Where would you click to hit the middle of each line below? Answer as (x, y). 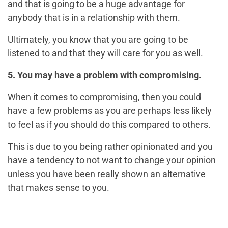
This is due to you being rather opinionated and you (110, 146)
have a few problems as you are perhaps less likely (110, 111)
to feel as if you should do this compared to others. (109, 124)
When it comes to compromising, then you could (104, 97)
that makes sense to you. (59, 188)
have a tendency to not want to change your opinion (112, 160)
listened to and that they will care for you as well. (105, 53)
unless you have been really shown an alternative (107, 174)
